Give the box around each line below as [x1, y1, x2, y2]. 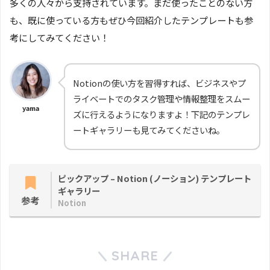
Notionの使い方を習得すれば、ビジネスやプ [73, 76, 246, 89]
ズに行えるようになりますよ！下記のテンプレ [73, 107, 250, 121]
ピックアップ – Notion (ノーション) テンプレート [58, 171, 251, 184]
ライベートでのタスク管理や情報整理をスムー [73, 92, 250, 105]
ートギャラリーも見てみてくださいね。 [73, 123, 225, 136]
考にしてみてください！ [10, 31, 109, 45]
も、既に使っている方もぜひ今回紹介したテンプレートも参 [10, 13, 253, 27]
